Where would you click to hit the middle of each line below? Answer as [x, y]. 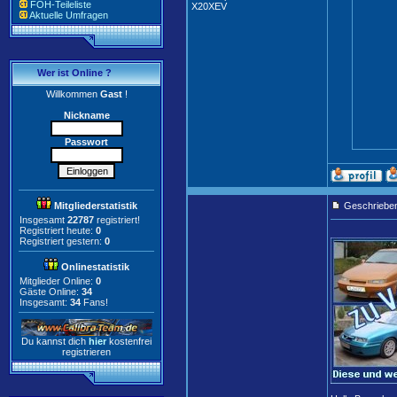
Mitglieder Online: [58, 280]
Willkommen [71, 94]
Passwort [86, 142]
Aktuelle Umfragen [69, 15]
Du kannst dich [55, 341]
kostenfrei [130, 341]
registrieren [86, 351]
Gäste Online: [51, 291]
